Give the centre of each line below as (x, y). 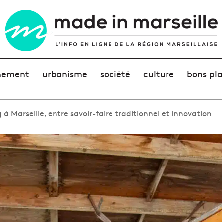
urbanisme (64, 74)
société (115, 74)
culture (159, 74)
